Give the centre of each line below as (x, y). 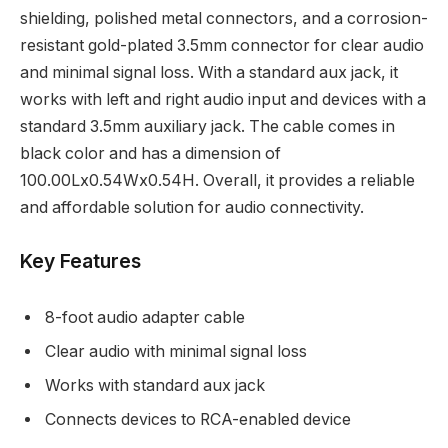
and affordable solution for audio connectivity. (192, 208)
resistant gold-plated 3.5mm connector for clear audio (222, 46)
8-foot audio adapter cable (145, 317)
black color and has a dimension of (150, 154)
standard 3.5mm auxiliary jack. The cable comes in (207, 127)
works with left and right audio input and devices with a (223, 100)
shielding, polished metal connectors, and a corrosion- (224, 19)
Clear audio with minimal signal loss (176, 351)
